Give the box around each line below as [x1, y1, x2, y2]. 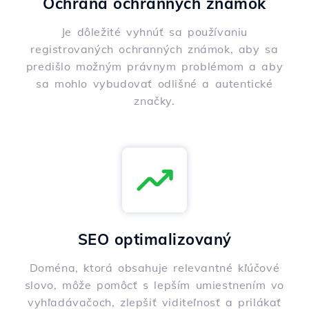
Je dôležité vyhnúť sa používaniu [61, 25, 248, 39]
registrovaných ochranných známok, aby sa [30, 42, 279, 57]
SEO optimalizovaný [77, 230, 232, 250]
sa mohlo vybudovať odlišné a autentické [36, 77, 273, 91]
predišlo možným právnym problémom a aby [26, 59, 283, 74]
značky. [134, 94, 175, 108]
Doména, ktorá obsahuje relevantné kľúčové [29, 261, 280, 275]
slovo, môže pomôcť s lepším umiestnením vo [24, 278, 285, 292]
